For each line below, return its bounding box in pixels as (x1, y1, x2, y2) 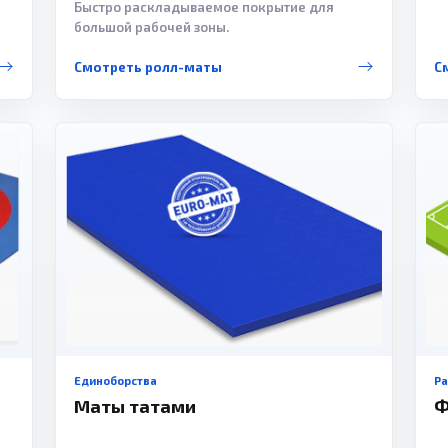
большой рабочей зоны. (73, 18, 229, 35)
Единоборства (73, 373, 157, 387)
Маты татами (73, 394, 196, 417)
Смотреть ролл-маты (73, 58, 222, 75)
